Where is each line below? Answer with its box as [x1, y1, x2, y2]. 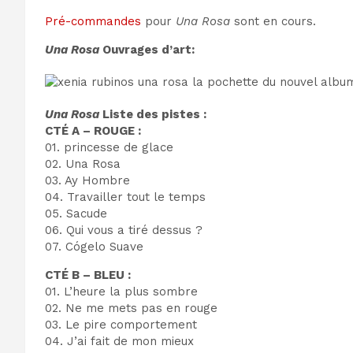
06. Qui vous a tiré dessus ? [45, 223, 203, 237]
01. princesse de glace [45, 140, 173, 154]
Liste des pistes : [99, 107, 206, 121]
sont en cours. [230, 14, 316, 28]
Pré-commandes [45, 14, 141, 28]
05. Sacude [45, 206, 107, 221]
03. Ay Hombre [45, 173, 130, 188]
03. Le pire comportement [45, 318, 197, 332]
